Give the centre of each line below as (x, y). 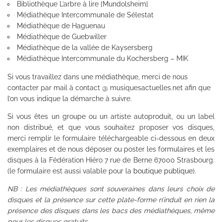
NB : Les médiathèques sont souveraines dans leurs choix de (111, 189)
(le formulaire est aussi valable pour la (70, 171)
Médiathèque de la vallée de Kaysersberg (85, 47)
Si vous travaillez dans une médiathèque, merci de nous (98, 77)
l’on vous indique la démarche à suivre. (70, 98)
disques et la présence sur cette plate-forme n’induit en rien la (111, 199)
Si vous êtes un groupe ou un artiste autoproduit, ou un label (111, 116)
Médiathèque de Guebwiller (62, 36)
